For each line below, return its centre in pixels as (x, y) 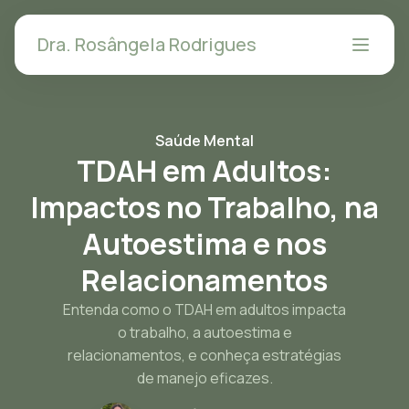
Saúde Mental (204, 141)
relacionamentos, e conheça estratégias (204, 355)
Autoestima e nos (204, 244)
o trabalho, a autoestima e (204, 332)
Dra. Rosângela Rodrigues (147, 44)
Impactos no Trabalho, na (204, 207)
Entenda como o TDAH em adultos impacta (204, 309)
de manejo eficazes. (204, 378)
